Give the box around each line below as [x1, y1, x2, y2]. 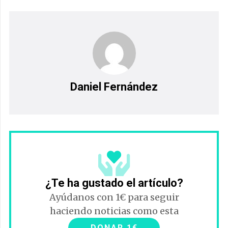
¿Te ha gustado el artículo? [45, 177, 183, 190]
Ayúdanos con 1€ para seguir [49, 191, 179, 204]
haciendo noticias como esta [49, 205, 179, 217]
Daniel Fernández [70, 80, 158, 94]
